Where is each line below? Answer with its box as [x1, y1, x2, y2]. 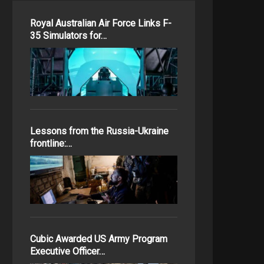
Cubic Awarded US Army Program [30, 233, 167, 245]
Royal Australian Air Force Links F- [30, 18, 171, 29]
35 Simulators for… [30, 30, 107, 41]
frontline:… [30, 138, 72, 149]
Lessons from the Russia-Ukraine [30, 126, 169, 137]
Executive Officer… [30, 246, 105, 257]
